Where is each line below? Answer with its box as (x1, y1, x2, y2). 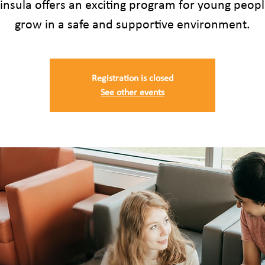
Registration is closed (92, 72, 173, 83)
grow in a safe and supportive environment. (15, 16, 250, 32)
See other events (101, 86, 164, 98)
